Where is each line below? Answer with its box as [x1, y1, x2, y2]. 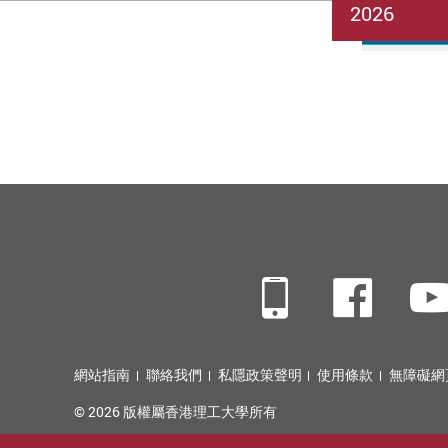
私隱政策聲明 [217, 365, 302, 385]
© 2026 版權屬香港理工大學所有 [74, 402, 277, 422]
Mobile [295, 276, 418, 319]
